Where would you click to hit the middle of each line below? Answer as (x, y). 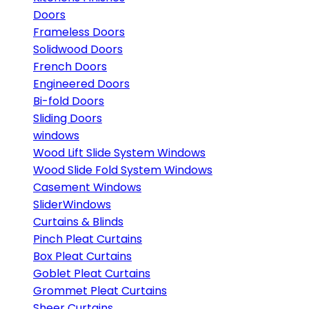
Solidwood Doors (78, 49)
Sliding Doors (68, 118)
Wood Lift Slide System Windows (119, 153)
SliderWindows (72, 205)
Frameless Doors (79, 32)
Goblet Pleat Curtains (92, 273)
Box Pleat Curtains (82, 256)
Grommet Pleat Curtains (100, 291)
